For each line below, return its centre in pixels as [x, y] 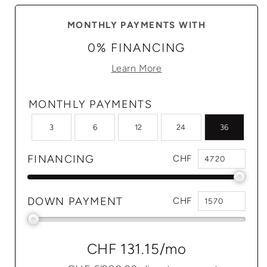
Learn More [136, 69]
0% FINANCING [136, 48]
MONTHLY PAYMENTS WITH [136, 25]
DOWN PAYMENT [75, 201]
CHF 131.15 [123, 249]
